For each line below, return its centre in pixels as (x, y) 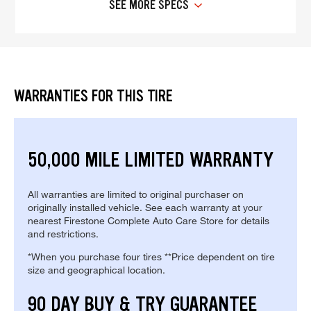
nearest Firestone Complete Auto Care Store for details (149, 221)
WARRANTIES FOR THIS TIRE (93, 96)
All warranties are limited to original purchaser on (136, 194)
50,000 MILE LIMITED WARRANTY (151, 160)
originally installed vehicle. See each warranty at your (145, 208)
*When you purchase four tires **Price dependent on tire (151, 257)
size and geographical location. (96, 270)
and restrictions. (63, 234)
